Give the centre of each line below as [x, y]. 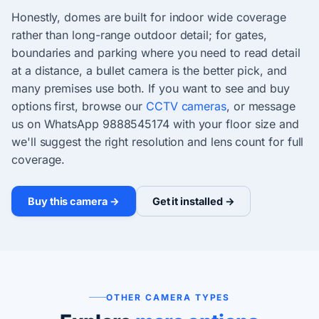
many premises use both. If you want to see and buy [151, 89]
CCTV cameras [186, 106]
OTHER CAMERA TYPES [168, 298]
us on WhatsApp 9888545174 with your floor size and [156, 124]
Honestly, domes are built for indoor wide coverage [149, 17]
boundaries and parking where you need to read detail [156, 53]
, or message [261, 106]
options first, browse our [79, 106]
